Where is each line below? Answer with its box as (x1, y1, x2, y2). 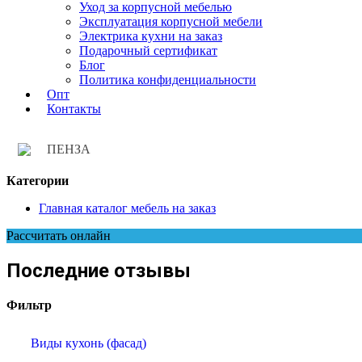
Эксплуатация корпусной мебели (79, 15, 263, 29)
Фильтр (6, 298, 52, 313)
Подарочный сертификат (79, 44, 217, 58)
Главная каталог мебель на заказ (39, 201, 216, 216)
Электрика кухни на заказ (79, 29, 222, 44)
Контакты (47, 102, 101, 116)
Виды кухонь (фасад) (31, 336, 146, 351)
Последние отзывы (6, 259, 191, 283)
